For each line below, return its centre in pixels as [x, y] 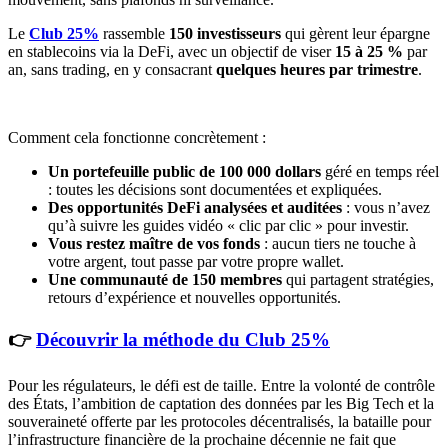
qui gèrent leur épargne [355, 34]
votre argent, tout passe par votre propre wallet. [196, 262]
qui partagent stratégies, [358, 280]
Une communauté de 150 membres [165, 280]
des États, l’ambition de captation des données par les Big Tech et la [221, 403]
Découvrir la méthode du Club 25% [183, 339]
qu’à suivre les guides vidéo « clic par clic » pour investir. [228, 226]
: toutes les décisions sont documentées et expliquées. [215, 190]
